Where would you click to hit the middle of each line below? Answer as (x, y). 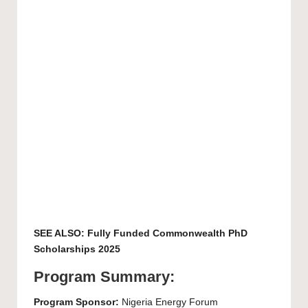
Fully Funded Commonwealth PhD (167, 234)
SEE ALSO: (60, 234)
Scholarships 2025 (77, 250)
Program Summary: (104, 277)
